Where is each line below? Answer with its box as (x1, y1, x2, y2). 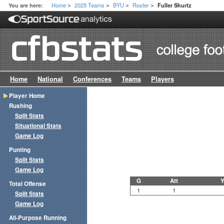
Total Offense (9, 179, 46, 188)
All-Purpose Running (9, 213, 66, 222)
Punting (9, 145, 30, 154)
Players (151, 74, 174, 84)
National (37, 74, 63, 84)
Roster (132, 1, 149, 9)
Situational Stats (15, 121, 61, 130)
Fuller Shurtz (157, 1, 192, 9)
